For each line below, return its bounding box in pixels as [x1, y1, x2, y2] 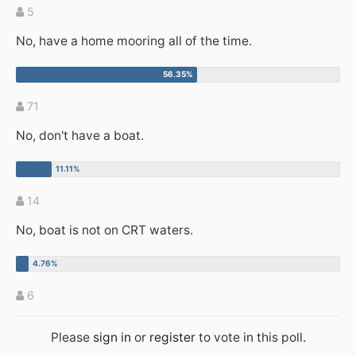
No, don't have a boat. [16, 128, 144, 144]
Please [50, 330, 93, 346]
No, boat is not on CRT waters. [16, 222, 193, 238]
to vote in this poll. [195, 330, 306, 346]
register [149, 330, 195, 346]
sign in [92, 330, 131, 346]
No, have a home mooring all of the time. [16, 33, 252, 49]
